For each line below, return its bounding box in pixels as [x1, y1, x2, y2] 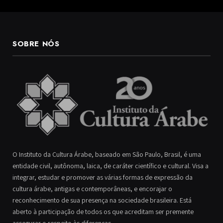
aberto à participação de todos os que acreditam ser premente [12, 207, 194, 216]
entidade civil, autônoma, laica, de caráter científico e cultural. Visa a [12, 161, 209, 170]
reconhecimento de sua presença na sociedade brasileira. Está [12, 195, 192, 205]
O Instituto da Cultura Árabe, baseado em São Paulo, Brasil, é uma [12, 149, 201, 159]
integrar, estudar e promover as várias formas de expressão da [12, 172, 193, 182]
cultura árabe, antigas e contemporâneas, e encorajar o [12, 184, 172, 193]
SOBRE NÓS [12, 38, 60, 49]
